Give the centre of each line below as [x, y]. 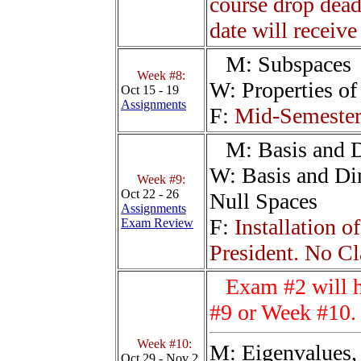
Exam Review [157, 223]
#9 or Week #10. [283, 313]
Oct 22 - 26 [150, 194]
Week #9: [161, 180]
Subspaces [305, 64]
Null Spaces [263, 201]
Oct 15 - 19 [150, 90]
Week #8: [161, 76]
